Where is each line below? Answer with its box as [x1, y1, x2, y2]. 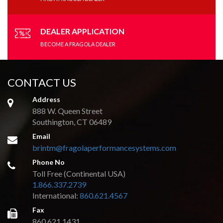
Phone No [32, 158, 65, 167]
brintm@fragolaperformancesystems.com [32, 143, 177, 153]
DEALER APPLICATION [40, 26, 124, 36]
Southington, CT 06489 [32, 117, 112, 127]
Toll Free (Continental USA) [32, 169, 126, 179]
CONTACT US [7, 76, 76, 90]
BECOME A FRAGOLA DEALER [40, 41, 115, 48]
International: [32, 191, 80, 201]
